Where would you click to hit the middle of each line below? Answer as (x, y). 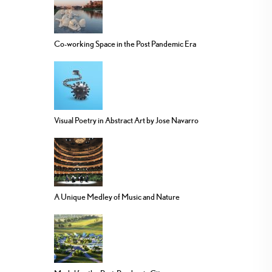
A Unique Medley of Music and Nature (117, 197)
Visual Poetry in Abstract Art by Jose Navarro (126, 121)
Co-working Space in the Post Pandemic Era (125, 44)
